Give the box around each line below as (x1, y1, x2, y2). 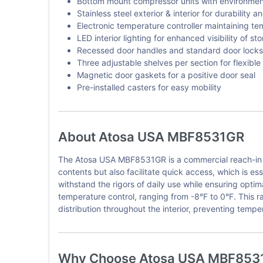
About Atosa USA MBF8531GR (58, 129, 244, 144)
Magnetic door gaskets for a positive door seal (76, 70, 255, 80)
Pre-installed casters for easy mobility (76, 82, 221, 92)
